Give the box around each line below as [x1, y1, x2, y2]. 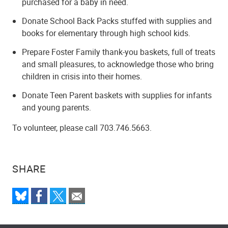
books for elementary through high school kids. [22, 27, 191, 39]
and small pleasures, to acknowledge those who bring [22, 58, 214, 70]
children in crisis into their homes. [22, 70, 142, 82]
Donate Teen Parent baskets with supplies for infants [22, 89, 212, 101]
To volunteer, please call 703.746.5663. [12, 122, 152, 133]
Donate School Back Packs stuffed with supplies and [22, 15, 212, 27]
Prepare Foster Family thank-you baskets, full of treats [22, 46, 216, 58]
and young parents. [22, 101, 92, 113]
